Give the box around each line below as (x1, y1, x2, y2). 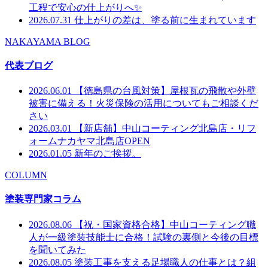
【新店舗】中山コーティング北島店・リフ (74, 123, 256, 134)
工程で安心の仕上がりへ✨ (29, 2, 142, 13)
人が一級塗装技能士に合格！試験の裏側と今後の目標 (29, 232, 258, 242)
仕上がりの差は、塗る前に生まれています (74, 14, 256, 25)
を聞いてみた (29, 244, 86, 255)
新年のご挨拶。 (74, 148, 141, 159)
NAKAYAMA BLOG (5, 36, 90, 47)
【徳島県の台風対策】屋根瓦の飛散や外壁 (74, 86, 256, 96)
